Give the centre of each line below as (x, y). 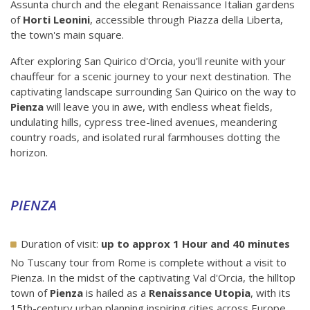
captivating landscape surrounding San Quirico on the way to (153, 92)
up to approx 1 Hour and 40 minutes (194, 244)
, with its (271, 293)
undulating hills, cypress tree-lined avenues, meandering (144, 122)
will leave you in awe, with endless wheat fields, (158, 107)
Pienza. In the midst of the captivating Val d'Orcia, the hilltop (153, 278)
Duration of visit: (60, 244)
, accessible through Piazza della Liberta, (186, 20)
